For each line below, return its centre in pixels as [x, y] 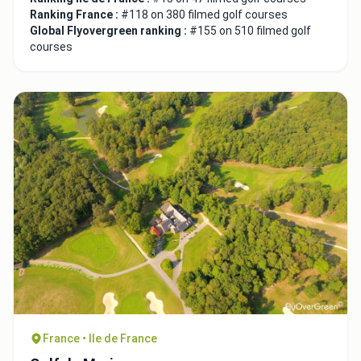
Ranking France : [75, 15]
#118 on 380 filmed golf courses [204, 15]
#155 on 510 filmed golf [250, 31]
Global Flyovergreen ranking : [110, 31]
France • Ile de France [100, 339]
